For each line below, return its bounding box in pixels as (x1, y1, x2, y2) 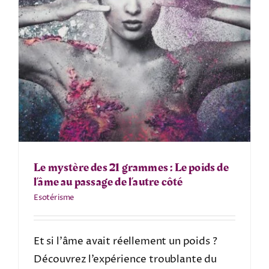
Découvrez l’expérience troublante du (33, 252, 217, 267)
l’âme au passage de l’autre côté (33, 172, 183, 191)
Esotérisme (33, 192, 74, 203)
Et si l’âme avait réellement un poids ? (33, 234, 217, 249)
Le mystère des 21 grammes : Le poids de (33, 158, 229, 177)
